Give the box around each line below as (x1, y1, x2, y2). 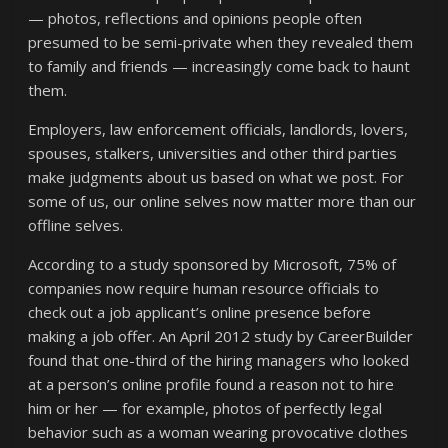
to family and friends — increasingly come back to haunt (28, 56, 411, 76)
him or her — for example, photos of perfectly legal (28, 398, 383, 418)
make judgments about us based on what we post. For (28, 167, 405, 187)
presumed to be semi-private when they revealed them (28, 32, 414, 52)
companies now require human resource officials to (28, 278, 380, 298)
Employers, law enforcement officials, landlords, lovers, (28, 119, 409, 139)
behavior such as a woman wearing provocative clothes (28, 422, 409, 442)
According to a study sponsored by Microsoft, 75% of (28, 254, 397, 274)
